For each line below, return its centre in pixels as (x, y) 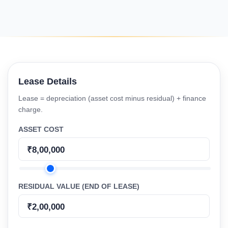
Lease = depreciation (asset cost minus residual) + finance (112, 98)
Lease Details (48, 81)
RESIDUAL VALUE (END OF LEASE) (79, 186)
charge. (31, 109)
